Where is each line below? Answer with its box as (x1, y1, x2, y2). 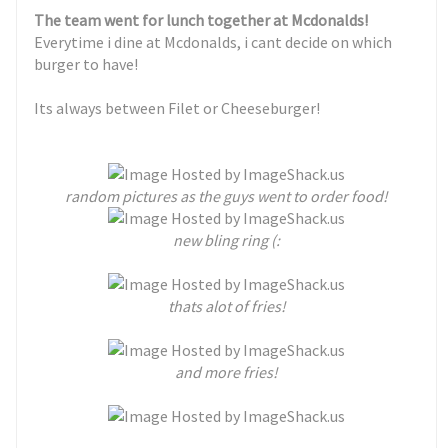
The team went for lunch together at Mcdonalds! (34, 10, 372, 30)
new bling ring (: (173, 230, 280, 250)
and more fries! (175, 362, 278, 382)
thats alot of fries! (167, 296, 286, 316)
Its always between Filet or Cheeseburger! (34, 98, 321, 118)
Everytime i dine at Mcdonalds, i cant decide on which (34, 32, 393, 52)
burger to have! (34, 54, 139, 74)
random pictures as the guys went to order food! (65, 186, 388, 206)
